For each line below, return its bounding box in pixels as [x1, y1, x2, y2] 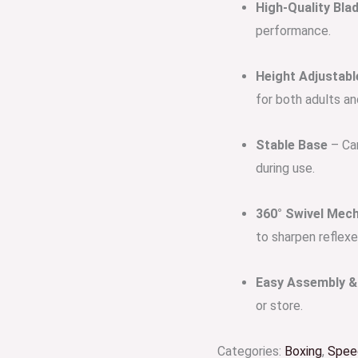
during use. [256, 161, 315, 176]
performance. [256, 23, 331, 38]
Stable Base [256, 137, 328, 153]
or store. [256, 298, 303, 313]
